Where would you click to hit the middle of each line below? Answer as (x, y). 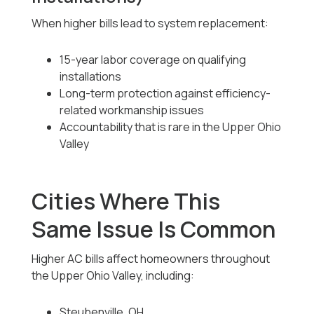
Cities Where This (126, 202)
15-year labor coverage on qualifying (153, 60)
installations (91, 77)
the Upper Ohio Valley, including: (113, 276)
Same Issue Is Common (154, 230)
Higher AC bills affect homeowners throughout (151, 259)
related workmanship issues (132, 110)
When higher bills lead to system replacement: (150, 23)
